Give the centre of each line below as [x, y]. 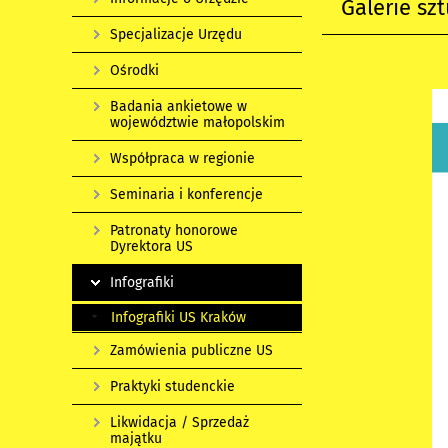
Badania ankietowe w [178, 106]
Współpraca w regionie [182, 158]
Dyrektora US [151, 246]
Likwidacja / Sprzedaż [179, 422]
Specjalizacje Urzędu [176, 34]
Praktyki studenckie [172, 386]
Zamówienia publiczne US [191, 350]
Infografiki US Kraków [178, 317]
